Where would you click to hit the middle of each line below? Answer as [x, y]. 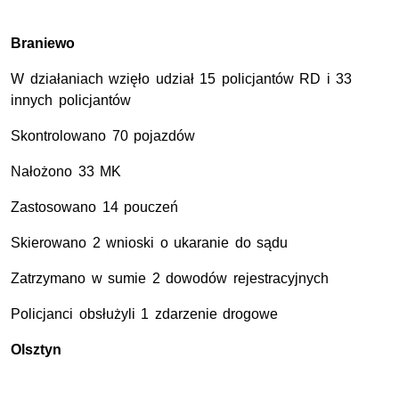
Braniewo [43, 44]
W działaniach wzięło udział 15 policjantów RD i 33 [182, 79]
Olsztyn [36, 350]
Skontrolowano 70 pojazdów [103, 136]
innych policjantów [71, 101]
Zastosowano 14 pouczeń [95, 208]
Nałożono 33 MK [66, 172]
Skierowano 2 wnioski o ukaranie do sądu [150, 243]
